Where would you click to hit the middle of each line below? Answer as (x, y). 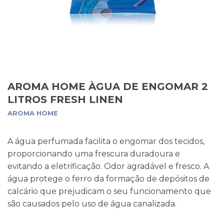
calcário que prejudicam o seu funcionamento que (109, 191)
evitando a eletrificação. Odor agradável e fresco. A (108, 166)
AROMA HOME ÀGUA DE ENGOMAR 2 (108, 86)
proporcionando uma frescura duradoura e (94, 154)
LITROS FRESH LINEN (65, 99)
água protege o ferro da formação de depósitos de (108, 179)
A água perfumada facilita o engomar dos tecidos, (106, 141)
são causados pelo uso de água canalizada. (92, 204)
